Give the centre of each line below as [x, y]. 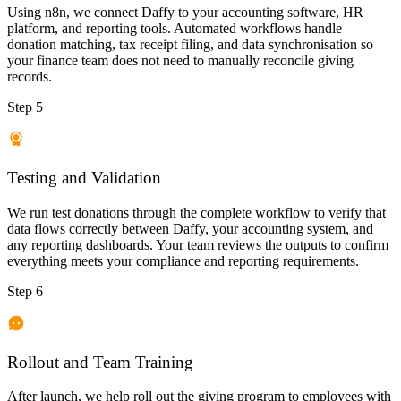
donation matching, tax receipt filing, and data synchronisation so [190, 45]
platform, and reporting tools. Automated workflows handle [175, 29]
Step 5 [25, 107]
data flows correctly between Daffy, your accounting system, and [190, 228]
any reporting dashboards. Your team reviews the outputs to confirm [198, 244]
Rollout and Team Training [100, 362]
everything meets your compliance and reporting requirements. [183, 260]
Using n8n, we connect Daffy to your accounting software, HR [185, 13]
